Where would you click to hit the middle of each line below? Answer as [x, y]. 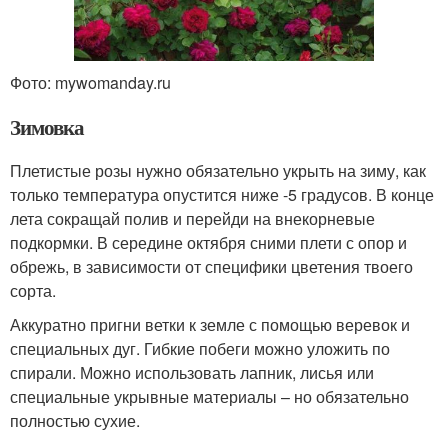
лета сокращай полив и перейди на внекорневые [192, 218]
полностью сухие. [75, 420]
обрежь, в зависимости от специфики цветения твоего [211, 266]
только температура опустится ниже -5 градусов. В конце [222, 194]
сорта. [33, 290]
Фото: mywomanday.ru [90, 82]
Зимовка [47, 126]
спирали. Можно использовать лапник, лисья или [192, 372]
